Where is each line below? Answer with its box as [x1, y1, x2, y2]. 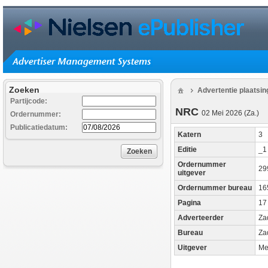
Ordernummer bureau [178, 184, 252, 192]
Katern [178, 130, 201, 139]
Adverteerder [178, 214, 224, 222]
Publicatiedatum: [10, 123, 68, 132]
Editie [178, 145, 197, 154]
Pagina [178, 199, 201, 207]
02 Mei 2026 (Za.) [202, 109, 259, 117]
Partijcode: [10, 97, 47, 105]
